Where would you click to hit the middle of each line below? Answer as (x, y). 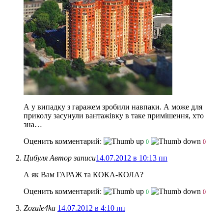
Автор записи (73, 158)
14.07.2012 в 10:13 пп (132, 158)
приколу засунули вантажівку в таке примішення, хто (114, 115)
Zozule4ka (41, 208)
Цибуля (37, 158)
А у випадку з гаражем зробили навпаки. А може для (113, 107)
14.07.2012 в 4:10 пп (91, 208)
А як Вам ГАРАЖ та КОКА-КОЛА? (83, 174)
